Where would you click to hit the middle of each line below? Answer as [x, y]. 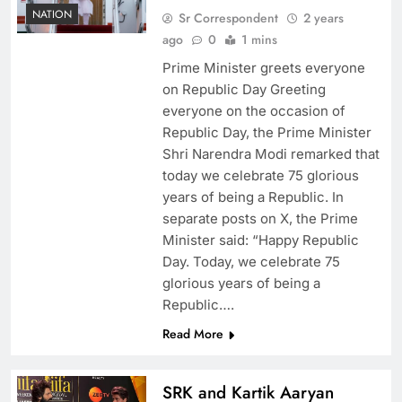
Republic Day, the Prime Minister [267, 133]
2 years [323, 18]
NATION [52, 15]
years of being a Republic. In [253, 197]
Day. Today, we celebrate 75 [251, 262]
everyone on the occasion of [253, 111]
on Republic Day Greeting [244, 90]
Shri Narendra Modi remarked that [271, 154]
